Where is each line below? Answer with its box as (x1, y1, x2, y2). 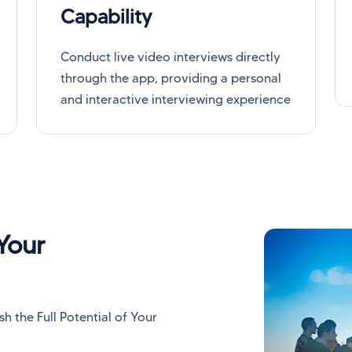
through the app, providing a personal (60, 70, 281, 86)
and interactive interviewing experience (60, 91, 291, 107)
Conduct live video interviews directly (60, 49, 280, 64)
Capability (60, 4, 152, 28)
